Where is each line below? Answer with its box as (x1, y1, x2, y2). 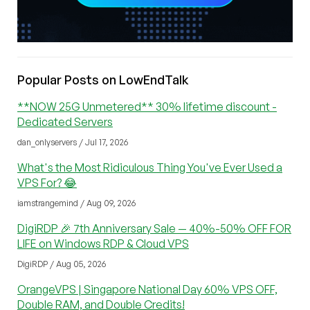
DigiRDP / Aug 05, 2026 (17, 258, 106, 269)
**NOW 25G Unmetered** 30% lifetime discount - (17, 99, 277, 113)
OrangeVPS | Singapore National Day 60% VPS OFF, (17, 282, 277, 296)
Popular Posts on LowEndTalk (17, 71, 189, 87)
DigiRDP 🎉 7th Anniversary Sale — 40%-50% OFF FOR (17, 221, 291, 235)
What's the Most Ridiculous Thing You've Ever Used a (17, 160, 282, 174)
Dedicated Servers (17, 114, 113, 129)
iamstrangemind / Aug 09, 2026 (17, 197, 136, 208)
